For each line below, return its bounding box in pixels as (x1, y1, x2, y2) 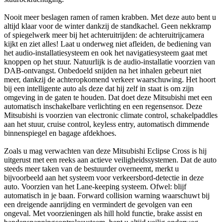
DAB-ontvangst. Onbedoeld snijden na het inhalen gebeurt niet (4, 66, 201, 75)
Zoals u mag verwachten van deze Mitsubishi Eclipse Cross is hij (4, 147, 207, 156)
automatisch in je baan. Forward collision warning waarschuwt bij (4, 191, 210, 200)
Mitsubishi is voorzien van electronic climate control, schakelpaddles (4, 111, 218, 120)
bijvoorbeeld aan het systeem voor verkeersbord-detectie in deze (4, 173, 204, 182)
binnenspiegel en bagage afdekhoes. (4, 129, 116, 138)
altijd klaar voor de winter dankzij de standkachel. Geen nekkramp (4, 22, 211, 31)
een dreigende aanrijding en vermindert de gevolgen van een (4, 200, 192, 209)
